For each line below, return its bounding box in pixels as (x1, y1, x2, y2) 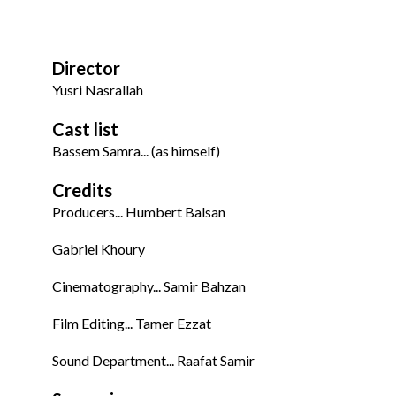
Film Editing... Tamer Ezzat (52, 315, 211, 332)
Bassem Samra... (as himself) (52, 142, 220, 160)
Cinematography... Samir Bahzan (52, 278, 246, 295)
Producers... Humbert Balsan (52, 203, 225, 221)
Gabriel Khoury (52, 240, 145, 258)
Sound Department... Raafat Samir (52, 352, 255, 369)
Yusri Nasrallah (52, 81, 143, 99)
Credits (52, 179, 112, 202)
